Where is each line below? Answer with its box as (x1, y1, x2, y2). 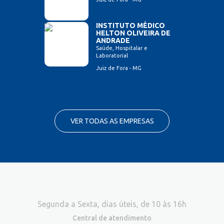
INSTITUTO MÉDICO (96, 21, 165, 30)
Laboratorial (96, 52, 128, 59)
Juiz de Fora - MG (96, 65, 141, 71)
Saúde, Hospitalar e (96, 45, 147, 51)
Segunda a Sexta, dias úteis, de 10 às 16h (37, 199, 186, 209)
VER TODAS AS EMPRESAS (70, 117, 154, 125)
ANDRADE (96, 36, 130, 45)
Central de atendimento (72, 214, 151, 222)
